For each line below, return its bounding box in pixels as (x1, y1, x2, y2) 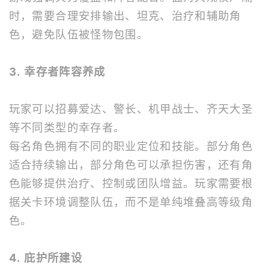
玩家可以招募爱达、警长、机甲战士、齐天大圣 (8, 102, 253, 115)
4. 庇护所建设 (8, 251, 82, 264)
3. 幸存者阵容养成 (8, 65, 106, 78)
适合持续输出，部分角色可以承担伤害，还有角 (8, 158, 253, 171)
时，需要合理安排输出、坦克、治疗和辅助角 (8, 9, 241, 22)
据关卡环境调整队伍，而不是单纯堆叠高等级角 (8, 195, 253, 208)
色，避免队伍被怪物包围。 (8, 28, 148, 41)
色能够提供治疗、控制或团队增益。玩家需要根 (8, 177, 253, 190)
